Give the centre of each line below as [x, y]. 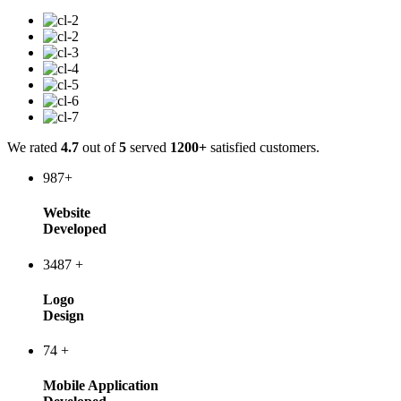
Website [67, 213]
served [150, 148]
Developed [75, 229]
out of [99, 148]
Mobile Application [101, 386]
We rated [34, 148]
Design [64, 315]
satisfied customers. [263, 148]
